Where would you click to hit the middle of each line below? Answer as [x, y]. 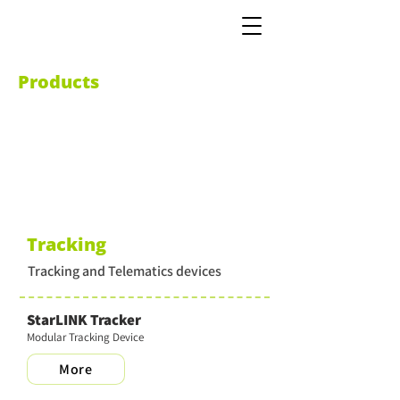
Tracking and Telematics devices [125, 271]
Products [58, 82]
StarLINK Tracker [84, 320]
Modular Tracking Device [85, 337]
